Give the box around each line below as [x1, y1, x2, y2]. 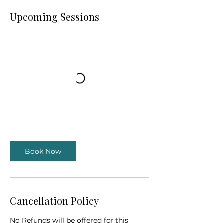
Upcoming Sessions [10, 10, 99, 23]
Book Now [24, 147, 61, 156]
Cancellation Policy [10, 194, 99, 207]
